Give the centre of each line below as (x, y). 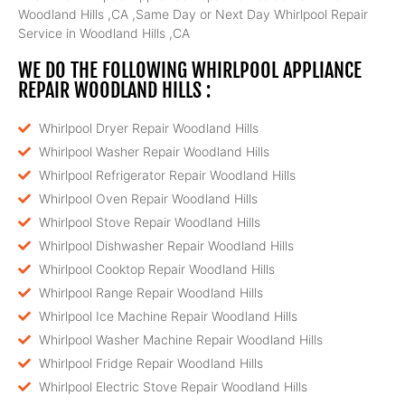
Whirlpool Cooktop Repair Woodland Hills (156, 269)
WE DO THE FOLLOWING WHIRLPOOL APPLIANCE (190, 70)
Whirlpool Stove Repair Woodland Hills (149, 222)
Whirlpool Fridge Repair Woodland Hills (151, 363)
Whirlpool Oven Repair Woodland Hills (148, 198)
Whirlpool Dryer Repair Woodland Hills (148, 128)
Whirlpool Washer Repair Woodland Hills (154, 151)
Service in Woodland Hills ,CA (104, 33)
